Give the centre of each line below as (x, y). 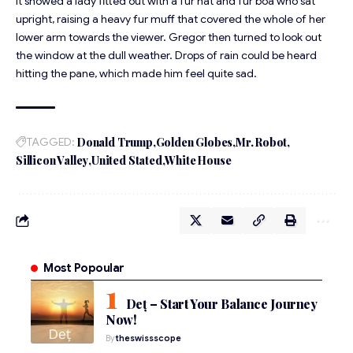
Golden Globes (194, 143)
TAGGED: (51, 142)
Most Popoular (84, 268)
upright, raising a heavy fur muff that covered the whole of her (171, 19)
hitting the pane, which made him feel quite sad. (136, 74)
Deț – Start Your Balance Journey (221, 304)
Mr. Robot (261, 143)
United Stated (127, 161)
